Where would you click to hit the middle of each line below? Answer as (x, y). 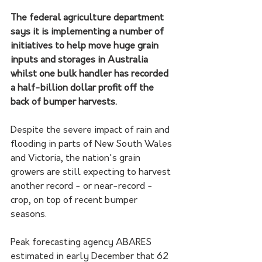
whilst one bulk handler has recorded (91, 74)
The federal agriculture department (88, 18)
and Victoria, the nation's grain (77, 158)
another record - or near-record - (83, 186)
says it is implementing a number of (88, 32)
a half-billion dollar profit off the (83, 88)
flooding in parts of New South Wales (92, 144)
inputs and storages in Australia (80, 60)
